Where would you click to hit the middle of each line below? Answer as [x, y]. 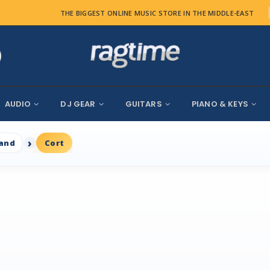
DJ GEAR [78, 104]
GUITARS [143, 104]
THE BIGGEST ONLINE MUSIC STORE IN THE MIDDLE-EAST [157, 13]
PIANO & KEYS [220, 104]
